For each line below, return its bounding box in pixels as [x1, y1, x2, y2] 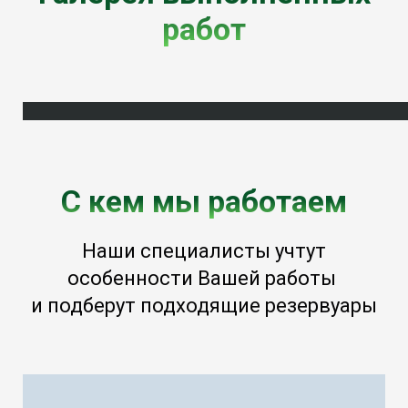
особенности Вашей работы [67, 267, 341, 291]
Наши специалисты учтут [82, 240, 326, 263]
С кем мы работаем [61, 183, 347, 220]
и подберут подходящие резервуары [31, 294, 377, 318]
